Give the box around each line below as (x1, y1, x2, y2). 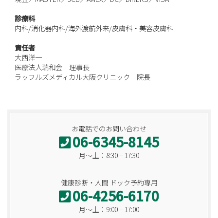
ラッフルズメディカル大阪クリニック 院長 (15, 71, 150, 82)
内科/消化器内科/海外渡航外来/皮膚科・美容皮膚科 (15, 22, 173, 33)
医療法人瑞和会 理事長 (15, 61, 90, 72)
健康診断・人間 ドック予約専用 (60, 178, 158, 188)
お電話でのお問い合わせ (72, 124, 146, 134)
